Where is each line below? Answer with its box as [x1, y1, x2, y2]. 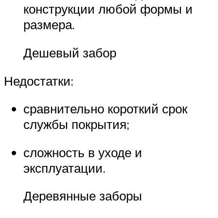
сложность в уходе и [23, 144, 142, 160]
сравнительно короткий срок [23, 101, 187, 117]
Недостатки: [4, 73, 73, 89]
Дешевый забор [23, 45, 116, 61]
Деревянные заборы [23, 188, 142, 204]
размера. [23, 17, 75, 33]
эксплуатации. [23, 160, 106, 176]
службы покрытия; [23, 116, 129, 132]
